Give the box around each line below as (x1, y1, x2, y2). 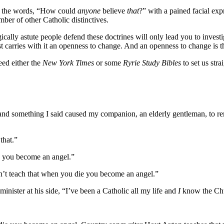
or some (94, 58, 123, 67)
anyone (77, 6, 100, 15)
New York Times (42, 58, 94, 67)
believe (100, 6, 127, 15)
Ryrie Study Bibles (123, 58, 181, 67)
